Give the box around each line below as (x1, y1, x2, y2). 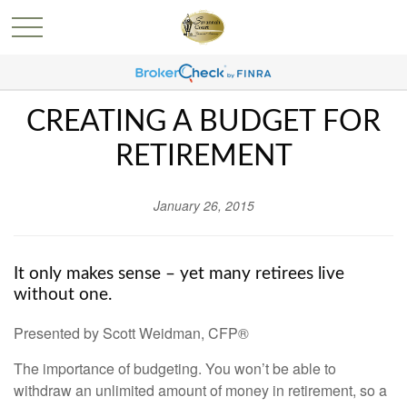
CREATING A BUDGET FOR (26, 107, 381, 136)
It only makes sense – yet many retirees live (14, 265, 344, 283)
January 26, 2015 (153, 196, 254, 214)
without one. (14, 286, 112, 303)
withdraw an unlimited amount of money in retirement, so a (14, 379, 387, 401)
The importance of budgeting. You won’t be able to (14, 357, 336, 379)
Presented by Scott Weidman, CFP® (14, 322, 249, 343)
